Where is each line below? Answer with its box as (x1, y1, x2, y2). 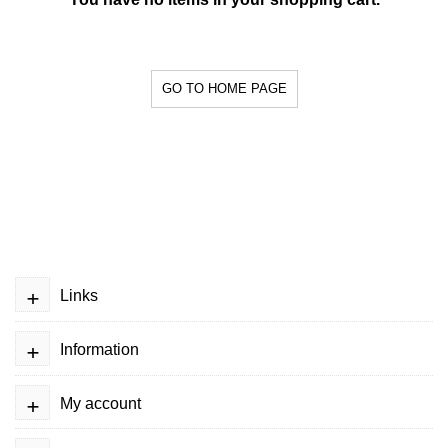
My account (60, 394, 141, 412)
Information (60, 340, 139, 358)
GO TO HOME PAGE (161, 80, 287, 96)
